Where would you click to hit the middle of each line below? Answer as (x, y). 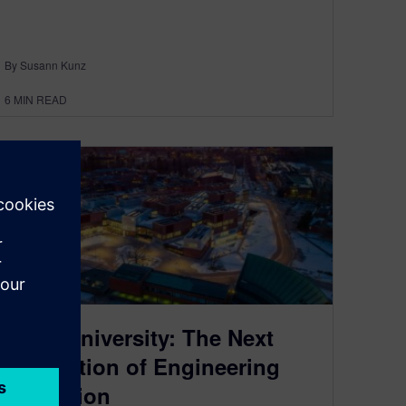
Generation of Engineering (142, 367)
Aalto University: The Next (139, 338)
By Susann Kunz (45, 64)
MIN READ (40, 99)
